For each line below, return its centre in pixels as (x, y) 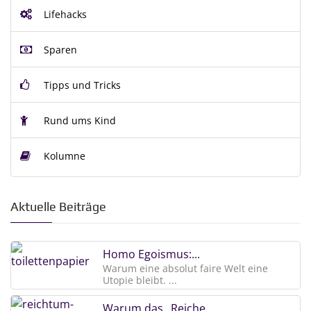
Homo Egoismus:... (151, 254)
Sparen (59, 50)
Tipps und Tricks (81, 85)
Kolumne (63, 156)
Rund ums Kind (78, 120)
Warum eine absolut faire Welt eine (185, 268)
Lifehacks (64, 14)
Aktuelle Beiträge (58, 207)
